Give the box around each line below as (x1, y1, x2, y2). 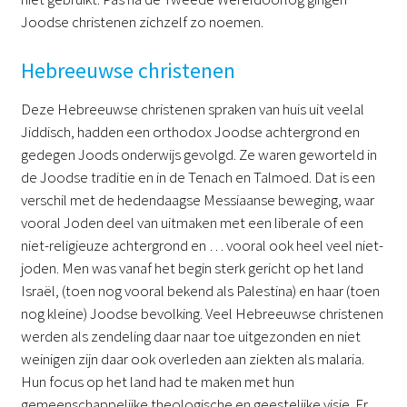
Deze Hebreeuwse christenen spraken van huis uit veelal (20, 99, 364, 119)
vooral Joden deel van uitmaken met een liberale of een (20, 213, 363, 233)
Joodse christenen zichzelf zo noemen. (20, 11, 263, 32)
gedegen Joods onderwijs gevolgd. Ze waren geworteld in (20, 144, 377, 164)
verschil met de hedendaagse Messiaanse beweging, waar (20, 190, 374, 210)
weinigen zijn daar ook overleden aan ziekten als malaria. (20, 349, 364, 369)
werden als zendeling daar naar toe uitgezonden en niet (20, 326, 361, 346)
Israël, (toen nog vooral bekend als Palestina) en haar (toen (20, 281, 380, 301)
